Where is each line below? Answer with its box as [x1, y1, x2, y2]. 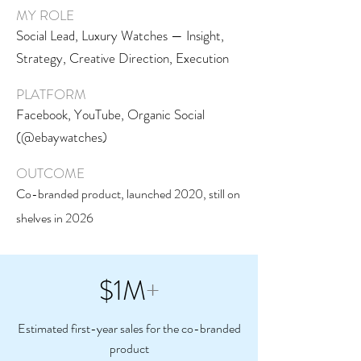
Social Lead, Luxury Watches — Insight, [16, 26, 224, 45]
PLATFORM [16, 85, 86, 104]
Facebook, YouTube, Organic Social [16, 105, 205, 124]
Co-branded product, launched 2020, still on [16, 185, 240, 203]
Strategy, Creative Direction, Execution [16, 48, 229, 68]
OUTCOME [16, 164, 85, 183]
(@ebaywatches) [16, 127, 107, 147]
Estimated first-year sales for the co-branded [17, 319, 241, 338]
